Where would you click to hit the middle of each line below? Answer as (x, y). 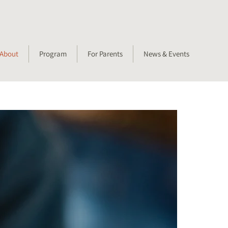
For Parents (105, 54)
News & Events (166, 54)
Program (53, 54)
